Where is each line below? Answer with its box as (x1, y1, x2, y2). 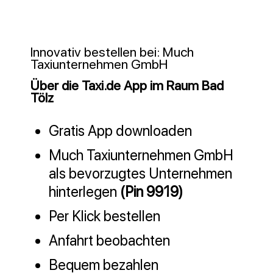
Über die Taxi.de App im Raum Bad (30, 77, 224, 93)
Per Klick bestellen (49, 207, 161, 225)
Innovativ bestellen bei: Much (30, 44, 194, 60)
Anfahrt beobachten (49, 232, 171, 249)
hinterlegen (49, 183, 121, 200)
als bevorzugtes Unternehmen (49, 165, 233, 182)
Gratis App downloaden (49, 122, 193, 140)
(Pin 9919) (120, 183, 183, 200)
